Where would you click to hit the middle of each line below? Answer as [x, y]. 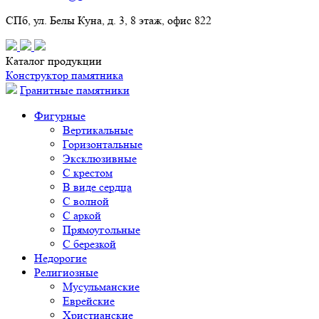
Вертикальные [98, 130]
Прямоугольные [101, 230]
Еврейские [89, 301]
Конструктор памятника [64, 75]
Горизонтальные [103, 144]
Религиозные [66, 272]
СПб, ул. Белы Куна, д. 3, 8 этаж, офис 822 [109, 20]
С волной [86, 201]
